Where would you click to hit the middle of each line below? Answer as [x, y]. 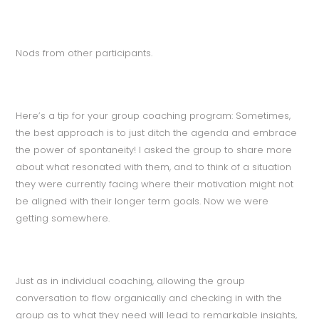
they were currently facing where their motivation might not [155, 184]
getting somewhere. [63, 218]
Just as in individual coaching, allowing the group [131, 281]
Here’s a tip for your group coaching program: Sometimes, [153, 115]
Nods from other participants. [84, 53]
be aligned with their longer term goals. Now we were [142, 201]
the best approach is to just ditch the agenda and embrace [157, 132]
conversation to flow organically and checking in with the [149, 298]
